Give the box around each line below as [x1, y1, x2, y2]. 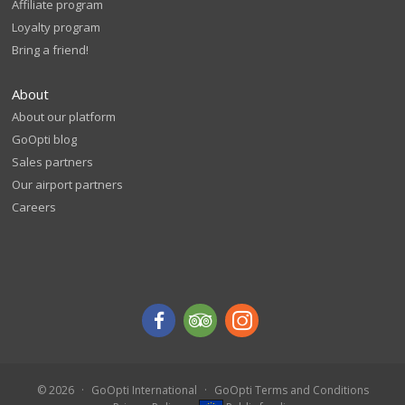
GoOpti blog [12, 130, 78, 147]
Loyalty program [12, 18, 101, 35]
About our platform [12, 108, 117, 125]
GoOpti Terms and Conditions [213, 381, 369, 398]
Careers [12, 198, 57, 215]
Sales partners [12, 153, 94, 170]
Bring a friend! [12, 41, 89, 58]
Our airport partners [12, 175, 124, 193]
